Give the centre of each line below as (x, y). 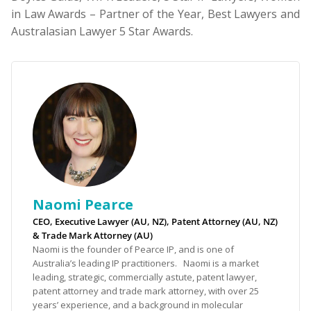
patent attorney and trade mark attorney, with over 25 (146, 291)
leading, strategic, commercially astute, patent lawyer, (145, 277)
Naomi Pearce (83, 205)
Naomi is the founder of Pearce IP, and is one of (133, 250)
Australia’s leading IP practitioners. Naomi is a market (146, 263)
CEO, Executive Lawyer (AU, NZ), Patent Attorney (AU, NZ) (155, 222)
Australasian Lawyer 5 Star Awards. (102, 32)
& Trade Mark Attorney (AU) (93, 236)
